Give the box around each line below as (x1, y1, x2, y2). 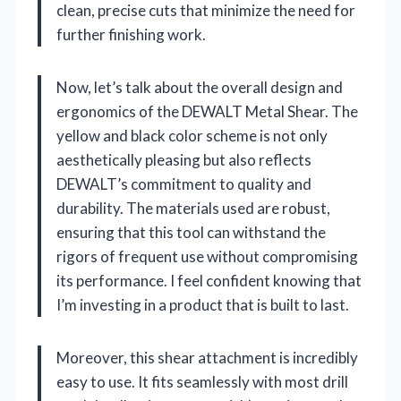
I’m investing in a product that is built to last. (56, 294, 349, 314)
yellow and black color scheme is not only (56, 125, 328, 145)
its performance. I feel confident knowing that (56, 270, 362, 290)
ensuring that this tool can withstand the (56, 222, 326, 242)
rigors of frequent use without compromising (56, 246, 358, 266)
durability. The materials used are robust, (56, 198, 330, 218)
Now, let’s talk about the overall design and (56, 77, 343, 97)
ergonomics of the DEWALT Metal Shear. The (56, 101, 358, 121)
